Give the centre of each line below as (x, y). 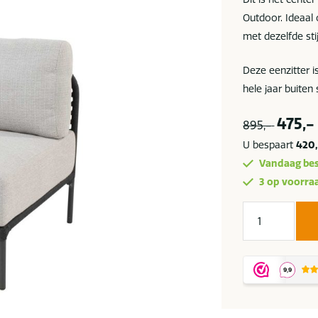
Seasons (262, 229)
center (257, 284)
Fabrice (259, 266)
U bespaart (270, 145)
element (261, 303)
